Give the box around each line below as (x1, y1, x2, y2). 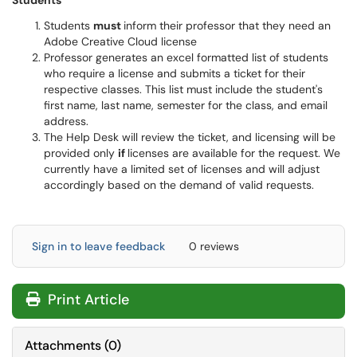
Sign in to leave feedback (32, 239, 165, 253)
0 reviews (189, 239, 239, 253)
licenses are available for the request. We (127, 146, 340, 160)
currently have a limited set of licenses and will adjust (44, 162, 320, 176)
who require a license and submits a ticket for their (44, 66, 305, 80)
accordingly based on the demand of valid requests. (44, 178, 314, 192)
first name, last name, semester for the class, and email (44, 98, 328, 112)
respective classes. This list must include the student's (44, 82, 323, 96)
